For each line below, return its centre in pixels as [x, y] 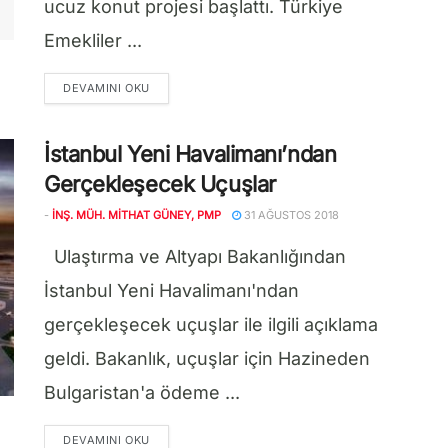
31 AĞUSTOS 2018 [290, 215]
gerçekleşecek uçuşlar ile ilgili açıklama [211, 324]
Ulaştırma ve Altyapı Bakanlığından [195, 256]
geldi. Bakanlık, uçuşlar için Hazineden [207, 358]
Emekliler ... [93, 40]
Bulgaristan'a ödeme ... [142, 392]
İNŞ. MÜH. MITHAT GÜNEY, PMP [136, 215]
